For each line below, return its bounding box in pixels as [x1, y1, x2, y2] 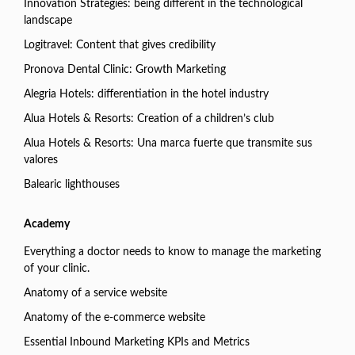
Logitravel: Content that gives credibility [24, 40, 216, 52]
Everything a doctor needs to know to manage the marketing [24, 246, 321, 258]
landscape [24, 15, 72, 27]
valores [24, 155, 58, 166]
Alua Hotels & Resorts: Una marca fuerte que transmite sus [24, 138, 312, 150]
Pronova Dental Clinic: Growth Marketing [24, 64, 226, 76]
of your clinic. [24, 263, 90, 275]
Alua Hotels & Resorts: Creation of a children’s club [24, 113, 274, 125]
